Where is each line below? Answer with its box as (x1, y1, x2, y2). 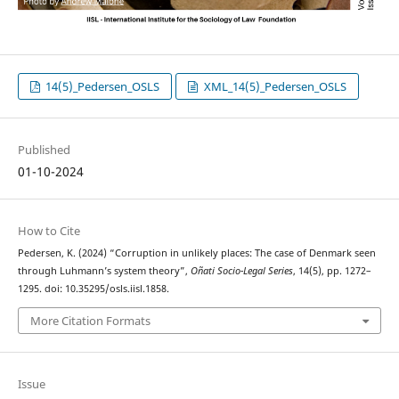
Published (17, 142, 70, 159)
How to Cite (17, 223, 80, 240)
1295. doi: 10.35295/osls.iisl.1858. (17, 282, 169, 296)
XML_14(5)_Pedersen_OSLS (200, 78, 346, 95)
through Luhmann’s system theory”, (17, 265, 191, 278)
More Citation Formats (29, 312, 151, 329)
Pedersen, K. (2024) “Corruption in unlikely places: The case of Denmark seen (17, 247, 376, 260)
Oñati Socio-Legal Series (190, 265, 293, 278)
